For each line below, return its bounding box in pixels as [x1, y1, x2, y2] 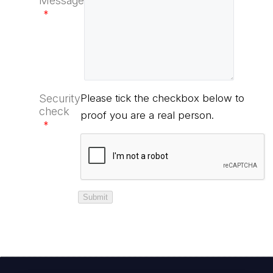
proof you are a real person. [80, 109, 214, 121]
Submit [83, 193, 108, 202]
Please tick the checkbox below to [80, 92, 244, 104]
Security [39, 92, 80, 105]
